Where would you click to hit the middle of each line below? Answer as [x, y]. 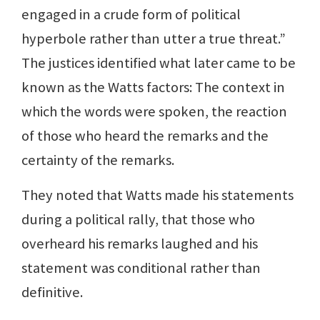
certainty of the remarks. [98, 160]
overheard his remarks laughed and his [140, 244]
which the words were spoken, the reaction [154, 112]
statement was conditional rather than [141, 268]
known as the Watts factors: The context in [153, 87]
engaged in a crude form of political [131, 15]
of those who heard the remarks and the [145, 136]
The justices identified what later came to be [159, 63]
